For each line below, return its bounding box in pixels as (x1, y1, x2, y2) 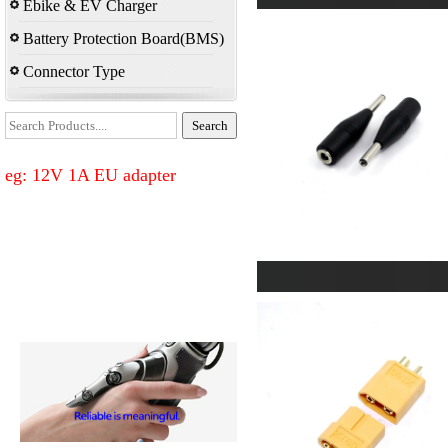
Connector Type (19, 63, 125, 80)
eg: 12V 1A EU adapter (5, 165, 176, 185)
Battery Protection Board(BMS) (19, 30, 224, 47)
